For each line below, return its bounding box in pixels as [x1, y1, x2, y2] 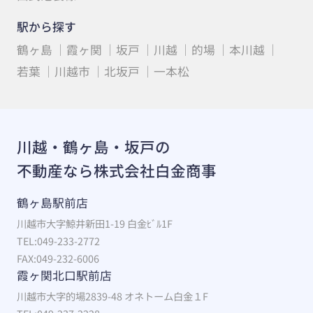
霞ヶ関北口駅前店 [16, 267, 112, 284]
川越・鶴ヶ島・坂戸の [16, 135, 170, 157]
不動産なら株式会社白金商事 [16, 159, 217, 181]
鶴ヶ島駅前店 [16, 194, 88, 212]
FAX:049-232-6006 [16, 251, 99, 266]
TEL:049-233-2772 [16, 233, 100, 249]
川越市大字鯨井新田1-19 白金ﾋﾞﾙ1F [16, 216, 173, 231]
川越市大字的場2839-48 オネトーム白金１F [16, 288, 208, 303]
